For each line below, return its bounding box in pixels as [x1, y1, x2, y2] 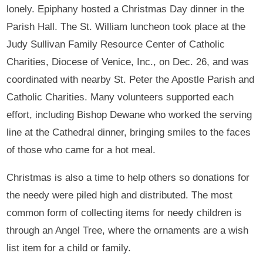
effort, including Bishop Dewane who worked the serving [6, 109, 252, 121]
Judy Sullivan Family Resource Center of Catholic [6, 39, 225, 50]
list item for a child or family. [6, 242, 131, 254]
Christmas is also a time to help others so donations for [6, 172, 250, 184]
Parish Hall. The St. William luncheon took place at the [6, 21, 246, 33]
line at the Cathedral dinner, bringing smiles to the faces [6, 127, 251, 139]
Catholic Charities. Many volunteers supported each [6, 92, 234, 103]
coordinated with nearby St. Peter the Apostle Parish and [6, 74, 255, 86]
